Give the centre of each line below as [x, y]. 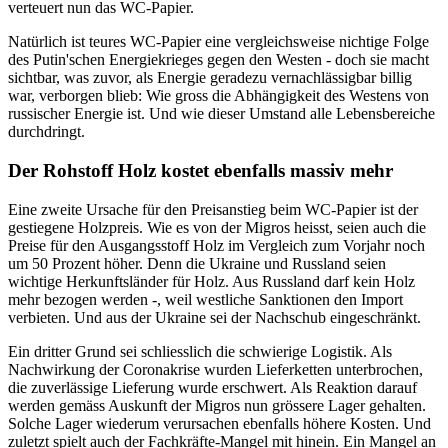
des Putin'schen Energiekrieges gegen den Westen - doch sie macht [218, 60]
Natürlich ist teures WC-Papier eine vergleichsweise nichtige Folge [218, 42]
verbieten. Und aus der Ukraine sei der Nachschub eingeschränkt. [214, 317]
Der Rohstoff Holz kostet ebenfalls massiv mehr [200, 170]
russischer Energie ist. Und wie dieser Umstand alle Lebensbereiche [221, 114]
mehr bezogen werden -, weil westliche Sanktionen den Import [205, 299]
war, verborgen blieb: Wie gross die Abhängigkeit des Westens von [218, 96]
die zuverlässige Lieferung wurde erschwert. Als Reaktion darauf [212, 387]
